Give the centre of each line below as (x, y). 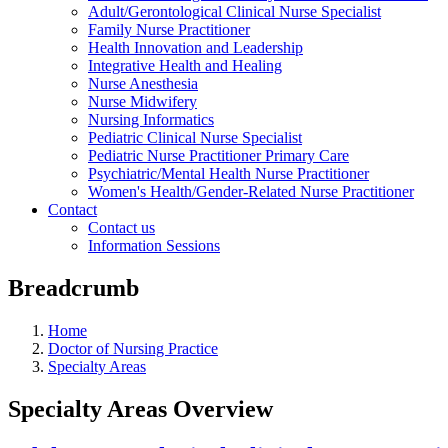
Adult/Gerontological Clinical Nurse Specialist (234, 11)
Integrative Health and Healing (185, 65)
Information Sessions (154, 245)
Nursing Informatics (151, 119)
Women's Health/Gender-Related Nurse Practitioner (251, 191)
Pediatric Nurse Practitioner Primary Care (218, 155)
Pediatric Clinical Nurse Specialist (195, 137)
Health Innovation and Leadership (195, 47)
